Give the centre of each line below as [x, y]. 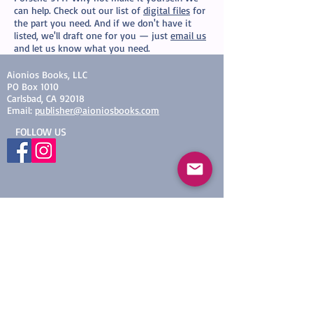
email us [188, 35]
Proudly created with [96, 228]
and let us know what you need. [82, 48]
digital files [167, 10]
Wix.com [154, 228]
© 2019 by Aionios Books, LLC [112, 217]
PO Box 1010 [33, 86]
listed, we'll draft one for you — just [92, 35]
